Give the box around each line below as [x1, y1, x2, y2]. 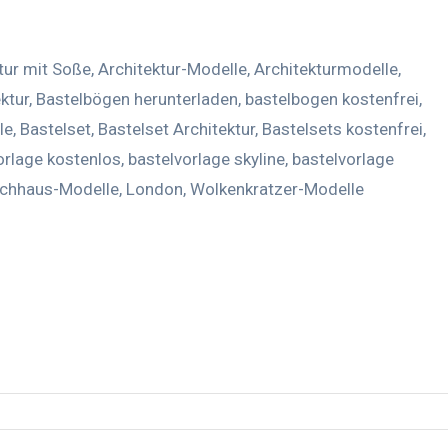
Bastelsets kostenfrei [262, 118, 423, 139]
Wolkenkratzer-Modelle [190, 178, 364, 199]
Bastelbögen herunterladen [36, 88, 238, 109]
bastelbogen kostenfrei [245, 88, 419, 109]
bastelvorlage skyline [128, 148, 285, 169]
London [126, 178, 183, 199]
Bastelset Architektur [98, 118, 255, 139]
